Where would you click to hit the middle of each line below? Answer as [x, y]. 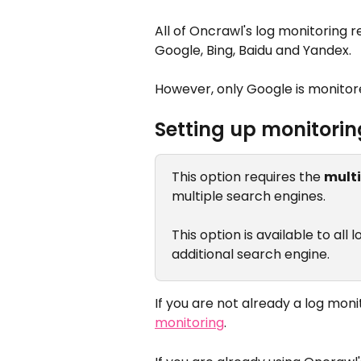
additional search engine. [251, 255]
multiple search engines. [249, 197]
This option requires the [248, 177]
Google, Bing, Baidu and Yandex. [253, 50]
